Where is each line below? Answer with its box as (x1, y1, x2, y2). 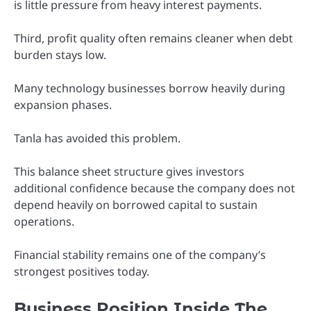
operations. (14, 214, 74, 230)
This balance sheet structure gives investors (14, 164, 244, 180)
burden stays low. (14, 47, 106, 62)
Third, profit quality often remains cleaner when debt (14, 30, 293, 46)
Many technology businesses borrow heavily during (14, 80, 285, 96)
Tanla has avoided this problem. (14, 130, 180, 146)
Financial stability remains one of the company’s (14, 247, 266, 263)
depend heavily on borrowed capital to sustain (14, 197, 258, 213)
